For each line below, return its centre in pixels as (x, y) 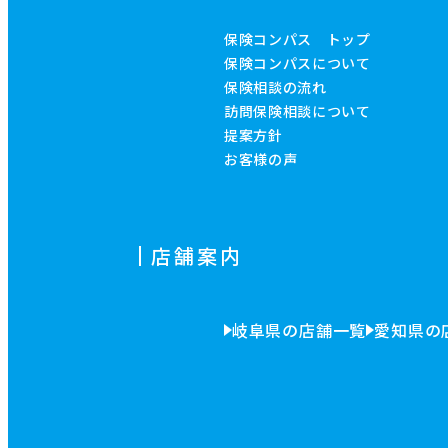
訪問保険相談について (297, 111)
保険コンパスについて (297, 63)
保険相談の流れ (275, 87)
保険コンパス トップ (297, 39)
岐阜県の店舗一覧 (299, 330)
